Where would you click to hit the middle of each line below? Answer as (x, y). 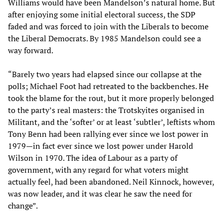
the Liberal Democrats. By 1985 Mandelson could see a (105, 38)
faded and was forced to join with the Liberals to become (108, 26)
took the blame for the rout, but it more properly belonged (111, 98)
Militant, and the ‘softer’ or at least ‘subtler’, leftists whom (111, 122)
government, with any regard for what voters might (98, 169)
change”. (23, 205)
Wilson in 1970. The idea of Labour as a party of (93, 158)
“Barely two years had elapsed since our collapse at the (105, 74)
